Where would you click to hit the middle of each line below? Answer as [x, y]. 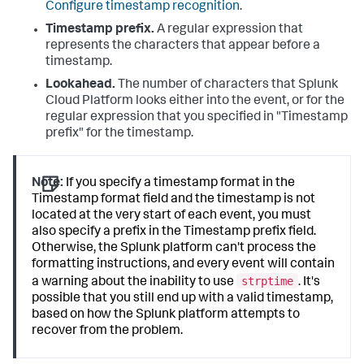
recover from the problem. [108, 331]
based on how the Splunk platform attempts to [166, 315]
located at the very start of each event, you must [172, 216]
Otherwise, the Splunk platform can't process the [174, 249]
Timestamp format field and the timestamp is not [174, 200]
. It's [310, 282]
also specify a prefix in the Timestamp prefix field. [174, 232]
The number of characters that [207, 85]
